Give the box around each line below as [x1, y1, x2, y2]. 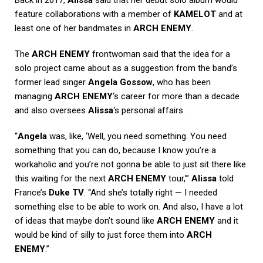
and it [215, 215, 238, 226]
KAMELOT [174, 8, 216, 19]
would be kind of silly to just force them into [15, 229, 187, 240]
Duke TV [49, 187, 84, 198]
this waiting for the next [15, 173, 108, 184]
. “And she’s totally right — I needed [84, 187, 217, 198]
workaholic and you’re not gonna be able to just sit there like [15, 159, 246, 170]
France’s [15, 187, 49, 198]
